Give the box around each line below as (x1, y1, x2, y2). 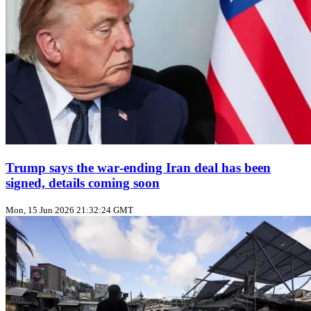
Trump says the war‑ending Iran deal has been (6, 160, 271, 175)
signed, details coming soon (6, 175, 160, 190)
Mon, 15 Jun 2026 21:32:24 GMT (6, 205, 133, 216)
